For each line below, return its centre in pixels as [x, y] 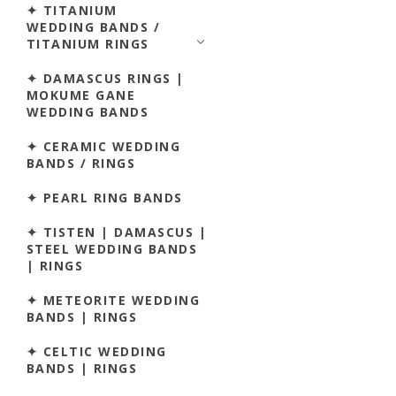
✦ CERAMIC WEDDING [104, 146]
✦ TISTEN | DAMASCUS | [117, 232]
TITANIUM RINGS [88, 43]
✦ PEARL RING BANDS [105, 197]
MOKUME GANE [81, 95]
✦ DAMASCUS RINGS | [106, 78]
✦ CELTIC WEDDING [97, 351]
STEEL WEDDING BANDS [112, 248]
